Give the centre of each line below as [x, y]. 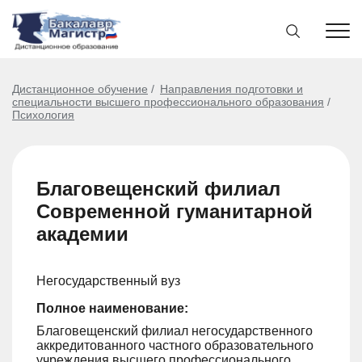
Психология [43, 115]
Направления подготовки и [232, 89]
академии [82, 234]
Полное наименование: [112, 308]
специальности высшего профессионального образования [168, 102]
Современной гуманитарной [175, 211]
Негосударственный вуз [108, 281]
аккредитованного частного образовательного [175, 345]
